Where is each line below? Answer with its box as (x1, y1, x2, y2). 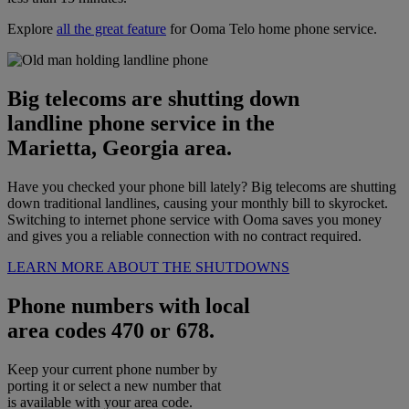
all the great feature (57, 20, 166, 37)
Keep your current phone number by (7, 361, 217, 377)
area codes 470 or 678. (7, 318, 215, 342)
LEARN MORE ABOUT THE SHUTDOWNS (7, 258, 289, 275)
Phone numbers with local (7, 293, 250, 318)
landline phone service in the (7, 110, 275, 135)
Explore (7, 20, 57, 37)
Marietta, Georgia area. (7, 135, 232, 160)
